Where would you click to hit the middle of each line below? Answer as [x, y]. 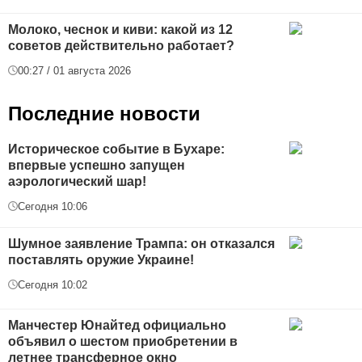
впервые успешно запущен [97, 165]
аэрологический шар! [77, 181]
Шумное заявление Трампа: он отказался [141, 243]
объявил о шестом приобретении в [123, 341]
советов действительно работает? [121, 45]
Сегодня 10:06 [53, 206]
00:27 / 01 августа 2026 [74, 70]
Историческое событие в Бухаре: [116, 149]
